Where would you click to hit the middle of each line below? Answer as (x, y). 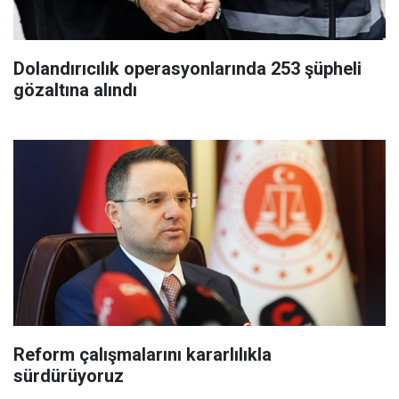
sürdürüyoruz (69, 376)
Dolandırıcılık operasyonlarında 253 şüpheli (187, 69)
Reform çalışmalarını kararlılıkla (142, 355)
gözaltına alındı (75, 90)
